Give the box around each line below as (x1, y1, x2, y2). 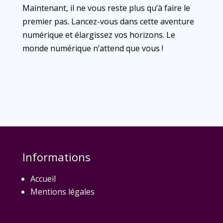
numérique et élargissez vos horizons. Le (22, 29, 175, 40)
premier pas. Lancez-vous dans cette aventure (22, 16, 194, 27)
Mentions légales (30, 186, 95, 197)
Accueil (30, 173, 56, 184)
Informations (22, 149, 91, 164)
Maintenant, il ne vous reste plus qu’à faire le (22, 2, 190, 13)
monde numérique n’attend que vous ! (22, 43, 163, 54)
